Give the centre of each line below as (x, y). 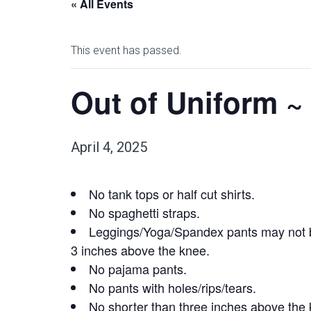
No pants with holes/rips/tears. (173, 287)
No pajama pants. (138, 269)
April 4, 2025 (109, 147)
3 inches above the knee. (140, 250)
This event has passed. (126, 50)
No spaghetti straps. (144, 212)
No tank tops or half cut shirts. (172, 194)
